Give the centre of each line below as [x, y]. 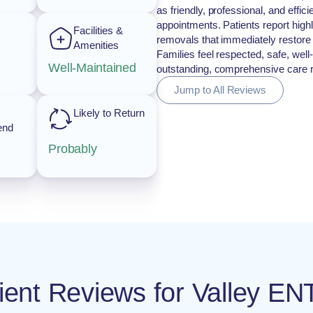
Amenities [96, 45]
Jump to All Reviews [220, 90]
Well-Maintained [92, 68]
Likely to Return [109, 113]
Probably [73, 148]
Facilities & [98, 30]
